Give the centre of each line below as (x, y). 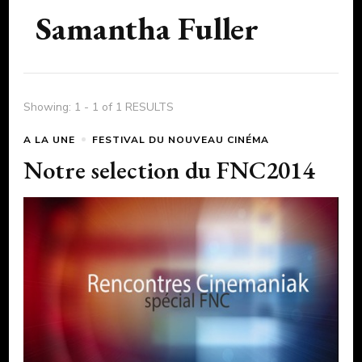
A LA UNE (49, 139)
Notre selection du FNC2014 (169, 170)
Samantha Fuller (147, 28)
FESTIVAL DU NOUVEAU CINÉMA (181, 139)
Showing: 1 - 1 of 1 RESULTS (99, 107)
